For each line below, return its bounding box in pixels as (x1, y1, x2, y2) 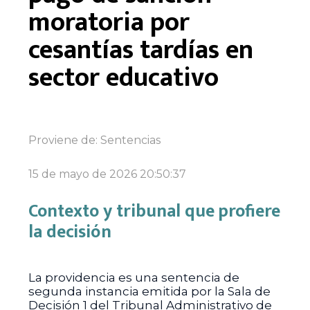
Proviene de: (28, 134, 100, 147)
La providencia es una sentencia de (28, 271, 239, 284)
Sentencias (100, 134, 161, 147)
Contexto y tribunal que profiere (28, 197, 280, 226)
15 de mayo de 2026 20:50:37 (28, 167, 186, 181)
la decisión (28, 217, 111, 247)
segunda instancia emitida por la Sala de (28, 284, 271, 298)
